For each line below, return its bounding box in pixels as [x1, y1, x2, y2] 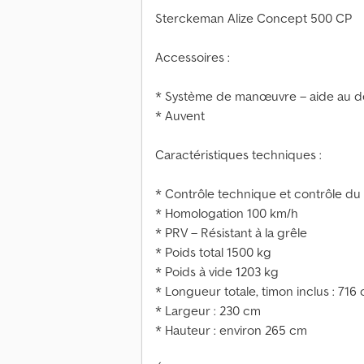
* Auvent [155, 107, 205, 124]
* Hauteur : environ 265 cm [155, 322, 307, 339]
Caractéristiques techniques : [155, 146, 322, 163]
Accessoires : [155, 49, 230, 66]
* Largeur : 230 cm [155, 302, 261, 319]
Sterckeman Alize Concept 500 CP [155, 10, 352, 27]
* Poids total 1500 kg [155, 244, 271, 261]
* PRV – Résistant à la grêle [155, 224, 307, 241]
